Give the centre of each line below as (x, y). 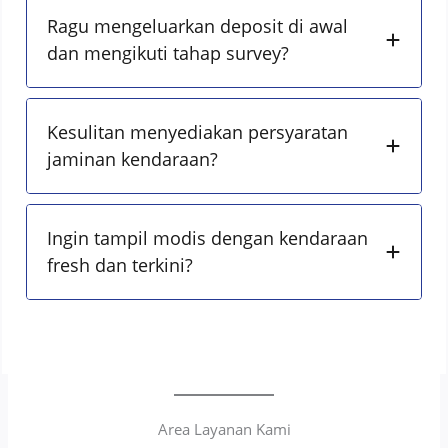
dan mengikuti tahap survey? (168, 53)
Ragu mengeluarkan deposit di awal (198, 26)
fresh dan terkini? (120, 265)
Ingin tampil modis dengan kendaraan (208, 238)
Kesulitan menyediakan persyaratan (198, 132)
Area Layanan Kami (224, 429)
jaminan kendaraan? (133, 159)
